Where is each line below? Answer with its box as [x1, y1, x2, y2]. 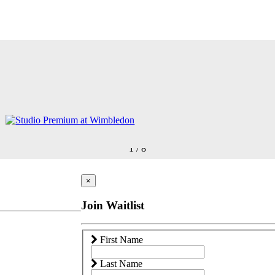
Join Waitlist [80, 198, 144, 212]
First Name [97, 234, 143, 246]
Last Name [97, 258, 142, 269]
